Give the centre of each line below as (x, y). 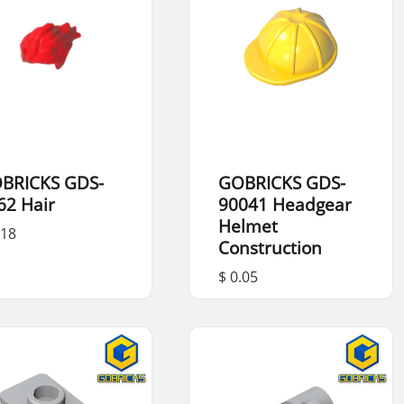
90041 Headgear (285, 204)
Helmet (248, 225)
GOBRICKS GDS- (281, 182)
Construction (270, 247)
